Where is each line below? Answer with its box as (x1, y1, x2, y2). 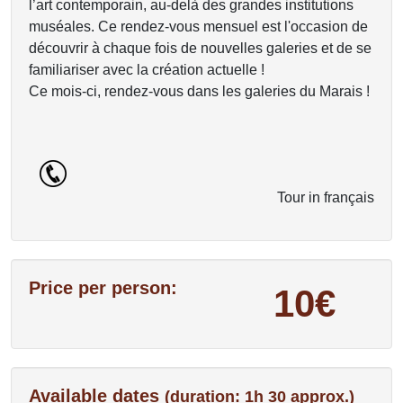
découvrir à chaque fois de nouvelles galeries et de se (29, 40, 372, 56)
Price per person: (29, 278, 177, 298)
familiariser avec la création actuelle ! (29, 62, 264, 77)
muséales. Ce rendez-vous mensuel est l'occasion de (29, 19, 368, 34)
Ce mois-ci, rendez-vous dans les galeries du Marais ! (29, 84, 370, 99)
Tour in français (277, 190, 374, 205)
